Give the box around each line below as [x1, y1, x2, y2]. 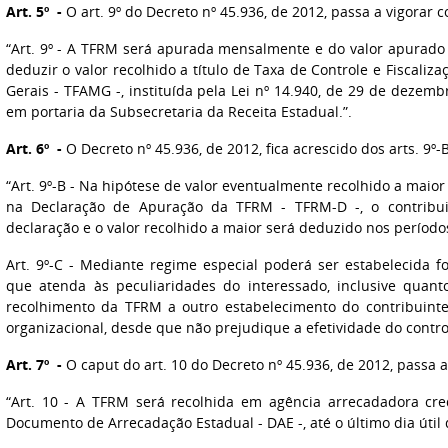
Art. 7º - [5, 355, 62, 374]
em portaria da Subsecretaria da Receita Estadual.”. [5, 102, 352, 121]
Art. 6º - [5, 139, 62, 158]
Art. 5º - [5, 2, 62, 21]
